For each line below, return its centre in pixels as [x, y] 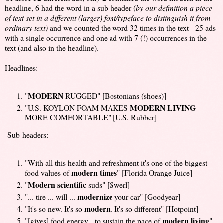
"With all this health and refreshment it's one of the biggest [116, 163]
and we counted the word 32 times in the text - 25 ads [132, 27]
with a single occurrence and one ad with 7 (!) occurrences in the [106, 37]
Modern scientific [57, 185]
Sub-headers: [27, 135]
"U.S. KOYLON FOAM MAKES [77, 107]
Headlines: [23, 67]
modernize [95, 197]
